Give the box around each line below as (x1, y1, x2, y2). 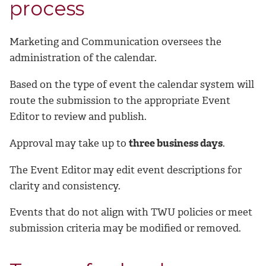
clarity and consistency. (9, 179, 121, 192)
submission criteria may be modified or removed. (9, 221, 241, 235)
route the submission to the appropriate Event (9, 93, 230, 107)
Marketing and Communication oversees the (9, 35, 221, 49)
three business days (129, 136, 223, 150)
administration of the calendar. (9, 51, 157, 65)
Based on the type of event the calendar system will (9, 77, 254, 91)
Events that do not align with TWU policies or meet (9, 205, 252, 219)
